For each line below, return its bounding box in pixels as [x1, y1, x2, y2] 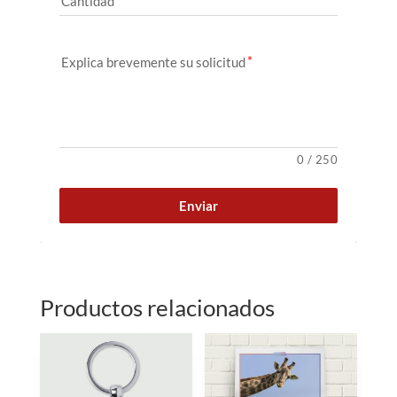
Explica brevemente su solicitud [60, 54, 245, 71]
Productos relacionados [39, 293, 275, 323]
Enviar [178, 198, 218, 214]
